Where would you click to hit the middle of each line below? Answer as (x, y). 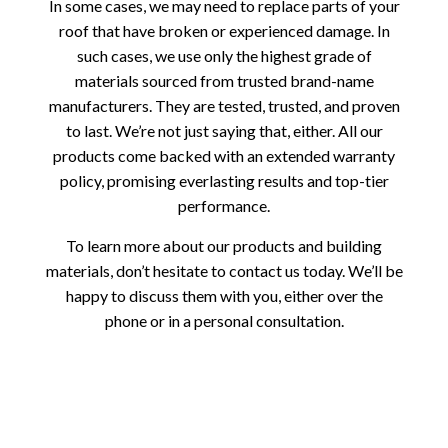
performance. (224, 205)
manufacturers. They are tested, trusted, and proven (224, 105)
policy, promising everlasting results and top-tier (224, 180)
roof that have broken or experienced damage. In (224, 30)
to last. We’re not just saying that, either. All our (224, 130)
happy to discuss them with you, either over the (224, 295)
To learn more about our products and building (224, 245)
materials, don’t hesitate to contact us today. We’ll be (224, 270)
